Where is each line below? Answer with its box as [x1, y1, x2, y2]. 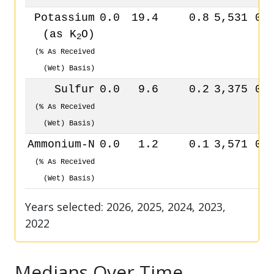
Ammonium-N [28, 138, 95, 150]
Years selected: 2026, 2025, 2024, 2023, [25, 199, 226, 214]
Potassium [34, 12, 95, 24]
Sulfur [54, 83, 95, 95]
